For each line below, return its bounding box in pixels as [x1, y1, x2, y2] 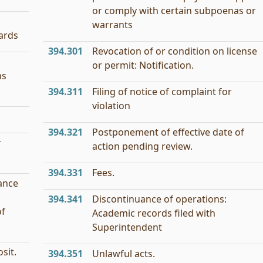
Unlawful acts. [92, 247, 155, 260]
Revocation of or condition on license [92, 45, 257, 58]
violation [92, 99, 130, 112]
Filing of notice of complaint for [92, 85, 232, 98]
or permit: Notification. [92, 59, 194, 72]
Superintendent [92, 221, 162, 234]
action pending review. [92, 140, 193, 153]
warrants [92, 18, 133, 31]
